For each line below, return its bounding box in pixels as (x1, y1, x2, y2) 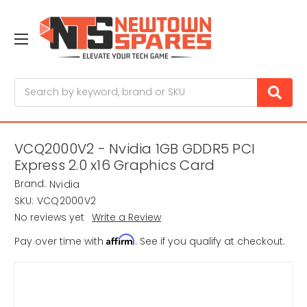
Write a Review (91, 210, 161, 225)
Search (14, 77, 49, 92)
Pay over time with (14, 234, 106, 249)
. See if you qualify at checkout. (135, 234, 285, 249)
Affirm (106, 234, 135, 246)
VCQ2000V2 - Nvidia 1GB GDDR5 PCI (14, 139, 255, 159)
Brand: (14, 177, 46, 191)
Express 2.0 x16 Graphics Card (14, 156, 215, 175)
